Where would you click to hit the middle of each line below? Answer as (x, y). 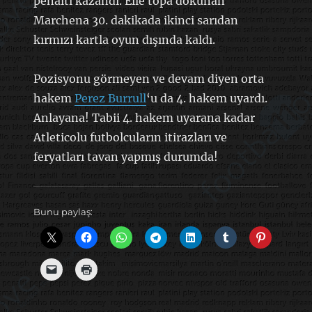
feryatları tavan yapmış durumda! (125, 156)
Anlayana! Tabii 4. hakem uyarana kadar (144, 117)
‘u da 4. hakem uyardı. (206, 98)
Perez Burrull (110, 98)
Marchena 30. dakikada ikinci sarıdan (135, 20)
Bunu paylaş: (63, 211)
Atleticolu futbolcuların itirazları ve (130, 137)
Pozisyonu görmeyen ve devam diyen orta (148, 78)
